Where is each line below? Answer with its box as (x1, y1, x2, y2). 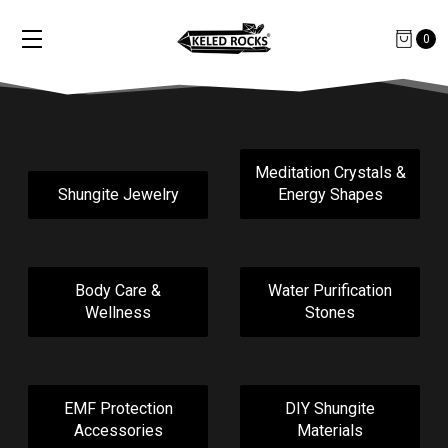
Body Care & (75, 281, 161, 300)
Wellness (85, 303, 151, 322)
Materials (297, 421, 363, 440)
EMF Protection (63, 399, 173, 418)
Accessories (73, 421, 163, 440)
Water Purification (268, 281, 392, 300)
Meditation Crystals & (254, 163, 406, 182)
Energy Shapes (277, 185, 383, 204)
